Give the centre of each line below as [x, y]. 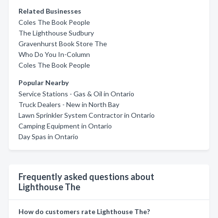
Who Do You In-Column [54, 54]
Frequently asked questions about [86, 176]
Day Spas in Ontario [48, 136]
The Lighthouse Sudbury [56, 33]
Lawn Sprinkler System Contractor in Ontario [87, 115]
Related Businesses [50, 11]
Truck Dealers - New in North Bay [69, 104]
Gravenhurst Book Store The [63, 43]
